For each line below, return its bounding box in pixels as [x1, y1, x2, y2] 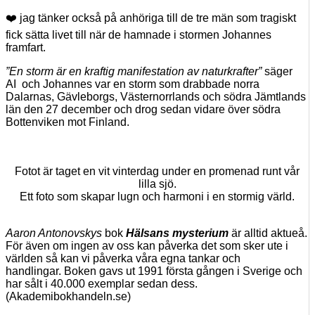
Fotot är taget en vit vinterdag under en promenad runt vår [15, 165, 300, 178]
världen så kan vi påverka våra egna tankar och [6, 252, 240, 265]
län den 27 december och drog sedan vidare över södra [6, 103, 281, 116]
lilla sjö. [138, 178, 176, 191]
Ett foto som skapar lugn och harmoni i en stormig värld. [20, 191, 295, 203]
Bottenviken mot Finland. [6, 116, 132, 129]
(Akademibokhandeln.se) [6, 290, 134, 303]
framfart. [6, 41, 46, 54]
